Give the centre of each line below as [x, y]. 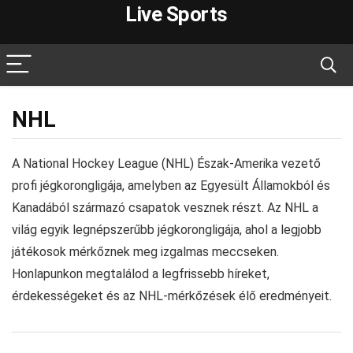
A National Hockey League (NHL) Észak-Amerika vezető [166, 163]
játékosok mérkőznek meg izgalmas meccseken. [145, 252]
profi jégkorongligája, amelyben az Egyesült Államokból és [171, 186]
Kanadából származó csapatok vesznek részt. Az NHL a [165, 208]
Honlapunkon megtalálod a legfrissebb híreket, [141, 274]
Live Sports [176, 14]
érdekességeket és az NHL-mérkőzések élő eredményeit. [172, 296]
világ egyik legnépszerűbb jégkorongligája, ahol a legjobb [167, 230]
